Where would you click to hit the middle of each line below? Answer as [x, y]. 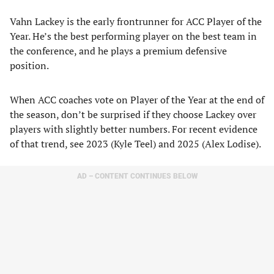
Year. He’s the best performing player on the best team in [133, 36]
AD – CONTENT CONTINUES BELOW [137, 176]
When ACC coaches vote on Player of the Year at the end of [137, 100]
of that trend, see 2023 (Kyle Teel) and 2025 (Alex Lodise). [135, 144]
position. [30, 65]
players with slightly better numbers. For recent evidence [134, 129]
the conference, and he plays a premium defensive [118, 51]
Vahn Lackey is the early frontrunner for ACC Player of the [136, 21]
